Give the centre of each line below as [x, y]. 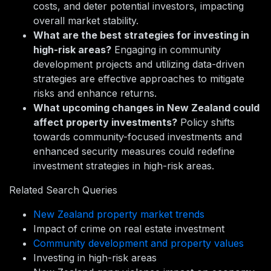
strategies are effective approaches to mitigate [139, 79]
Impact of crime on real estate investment [129, 229]
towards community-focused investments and [138, 137]
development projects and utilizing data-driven [139, 64]
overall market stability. [86, 21]
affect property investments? [105, 122]
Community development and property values [139, 243]
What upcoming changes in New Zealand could [146, 108]
